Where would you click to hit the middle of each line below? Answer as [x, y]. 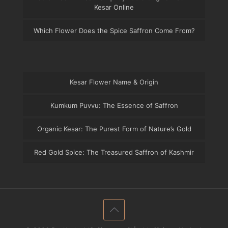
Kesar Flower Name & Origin [114, 82]
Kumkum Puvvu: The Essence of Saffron [114, 105]
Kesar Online [114, 7]
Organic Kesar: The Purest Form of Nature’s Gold [114, 129]
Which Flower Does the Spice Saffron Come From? [114, 30]
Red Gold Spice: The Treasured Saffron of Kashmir [114, 152]
